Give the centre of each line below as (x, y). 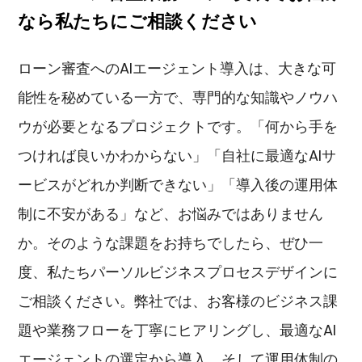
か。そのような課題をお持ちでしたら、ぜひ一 (171, 243)
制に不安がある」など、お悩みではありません (171, 214)
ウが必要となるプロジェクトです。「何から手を (178, 127)
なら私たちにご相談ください (138, 21)
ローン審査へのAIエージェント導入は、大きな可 (177, 69)
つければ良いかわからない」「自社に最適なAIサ (177, 156)
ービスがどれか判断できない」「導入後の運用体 (178, 185)
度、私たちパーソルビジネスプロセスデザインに (178, 272)
